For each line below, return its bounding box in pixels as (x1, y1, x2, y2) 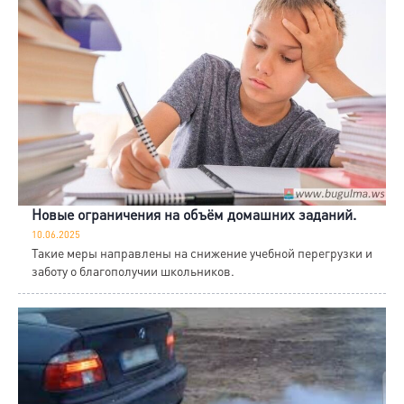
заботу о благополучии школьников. (32, 262, 234, 279)
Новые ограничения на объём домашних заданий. (32, 204, 356, 224)
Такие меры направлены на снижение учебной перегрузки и (32, 243, 372, 261)
